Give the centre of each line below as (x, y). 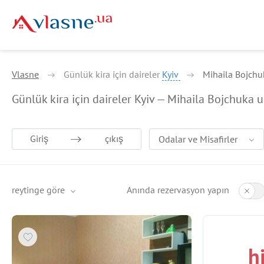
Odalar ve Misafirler (198, 139)
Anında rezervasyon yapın (178, 190)
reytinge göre (38, 190)
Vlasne (25, 74)
